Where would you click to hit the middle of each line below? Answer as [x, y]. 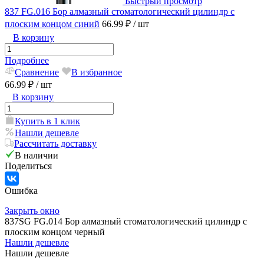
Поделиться [28, 166]
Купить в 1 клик [47, 121]
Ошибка [21, 191]
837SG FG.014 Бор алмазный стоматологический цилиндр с [126, 222]
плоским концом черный [55, 232]
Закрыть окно [32, 211]
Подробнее [27, 61]
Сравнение [37, 72]
